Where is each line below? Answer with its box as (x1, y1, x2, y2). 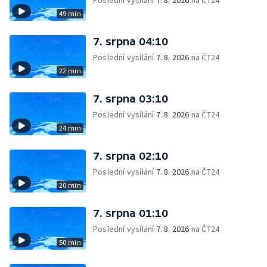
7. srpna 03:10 (93, 92, 168, 105)
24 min (58, 123, 81, 132)
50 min (58, 238, 81, 247)
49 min (58, 9, 81, 18)
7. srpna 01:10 (93, 207, 168, 219)
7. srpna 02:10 (93, 150, 168, 162)
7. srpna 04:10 (93, 35, 168, 48)
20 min (58, 181, 81, 190)
